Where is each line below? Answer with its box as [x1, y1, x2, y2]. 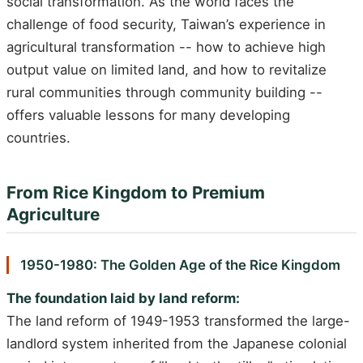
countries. [6, 130, 70, 147]
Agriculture [6, 204, 100, 225]
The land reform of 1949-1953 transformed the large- [6, 313, 350, 330]
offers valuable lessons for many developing [6, 107, 290, 124]
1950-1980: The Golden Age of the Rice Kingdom [19, 256, 340, 273]
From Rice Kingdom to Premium [6, 182, 265, 203]
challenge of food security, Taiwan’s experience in [6, 16, 326, 33]
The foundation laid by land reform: [6, 290, 240, 307]
